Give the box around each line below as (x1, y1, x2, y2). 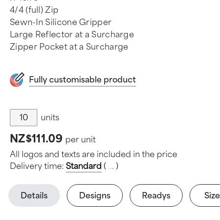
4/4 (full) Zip (10, 5, 59, 15)
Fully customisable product (29, 75, 136, 84)
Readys (142, 191, 170, 200)
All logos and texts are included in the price (10, 150, 177, 159)
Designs (79, 191, 110, 200)
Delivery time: (10, 162, 66, 171)
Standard (66, 162, 102, 171)
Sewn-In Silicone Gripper (10, 18, 112, 27)
